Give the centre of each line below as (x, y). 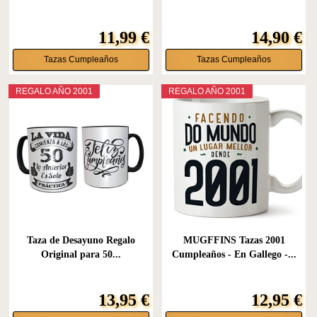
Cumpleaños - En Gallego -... (234, 255)
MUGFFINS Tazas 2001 (234, 241)
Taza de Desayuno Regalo (81, 241)
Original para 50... (81, 255)
